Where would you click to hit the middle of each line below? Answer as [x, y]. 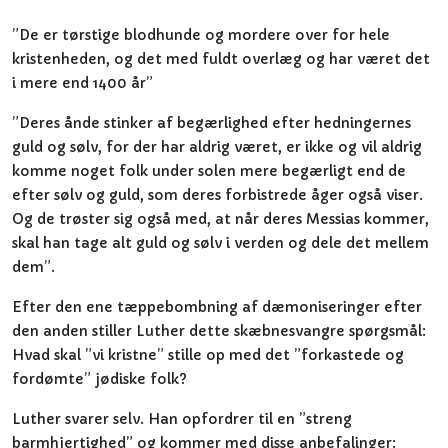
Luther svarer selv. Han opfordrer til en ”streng [182, 419]
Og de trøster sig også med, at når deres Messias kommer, [220, 219]
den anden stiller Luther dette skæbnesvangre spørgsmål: [219, 331]
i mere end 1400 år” [82, 83]
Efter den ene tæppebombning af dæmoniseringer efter [217, 307]
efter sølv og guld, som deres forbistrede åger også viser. [217, 195]
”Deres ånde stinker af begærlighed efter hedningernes [211, 123]
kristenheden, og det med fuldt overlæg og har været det [221, 59]
